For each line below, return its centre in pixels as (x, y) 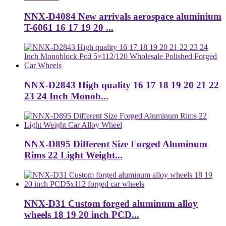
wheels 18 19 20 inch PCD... (82, 214)
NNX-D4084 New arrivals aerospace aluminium (123, 17)
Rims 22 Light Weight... (73, 155)
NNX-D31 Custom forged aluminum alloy (111, 203)
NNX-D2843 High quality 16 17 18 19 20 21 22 (122, 85)
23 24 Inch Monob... (66, 96)
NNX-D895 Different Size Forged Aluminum (116, 144)
